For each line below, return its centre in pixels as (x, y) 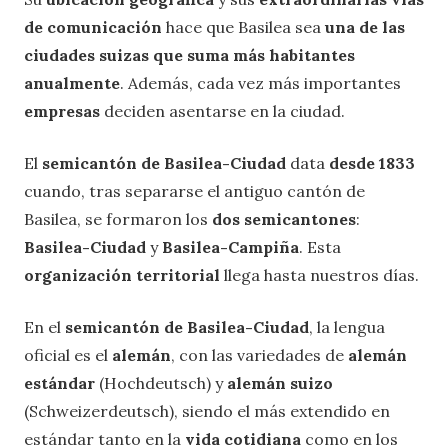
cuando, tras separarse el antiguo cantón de (194, 191)
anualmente (72, 83)
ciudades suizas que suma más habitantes (189, 55)
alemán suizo (280, 383)
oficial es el (68, 355)
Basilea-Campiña (230, 247)
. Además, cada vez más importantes (260, 83)
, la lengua (347, 327)
